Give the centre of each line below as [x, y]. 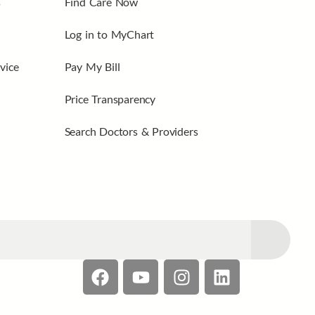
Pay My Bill [92, 67]
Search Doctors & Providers [131, 131]
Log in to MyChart [109, 34]
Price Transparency [110, 99]
